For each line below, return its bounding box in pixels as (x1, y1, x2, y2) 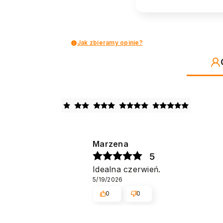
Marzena (93, 138, 128, 149)
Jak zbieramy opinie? (77, 39, 143, 47)
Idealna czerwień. (93, 164, 161, 174)
